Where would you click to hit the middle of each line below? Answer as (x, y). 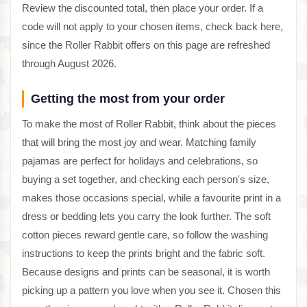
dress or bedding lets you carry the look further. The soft (146, 217)
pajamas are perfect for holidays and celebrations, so (140, 161)
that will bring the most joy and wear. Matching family (139, 143)
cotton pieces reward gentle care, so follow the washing (145, 235)
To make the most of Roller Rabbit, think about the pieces (149, 124)
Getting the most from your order (128, 99)
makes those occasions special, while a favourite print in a (151, 198)
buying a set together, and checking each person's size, (146, 180)
